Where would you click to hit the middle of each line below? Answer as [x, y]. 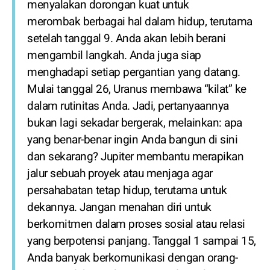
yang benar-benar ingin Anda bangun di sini [132, 140]
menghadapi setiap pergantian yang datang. [134, 72]
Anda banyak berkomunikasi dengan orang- [133, 258]
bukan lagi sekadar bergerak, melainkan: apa [135, 123]
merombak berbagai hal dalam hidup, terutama [140, 22]
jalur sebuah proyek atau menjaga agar [120, 174]
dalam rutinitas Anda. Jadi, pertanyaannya [128, 106]
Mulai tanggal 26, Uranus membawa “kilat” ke [137, 89]
